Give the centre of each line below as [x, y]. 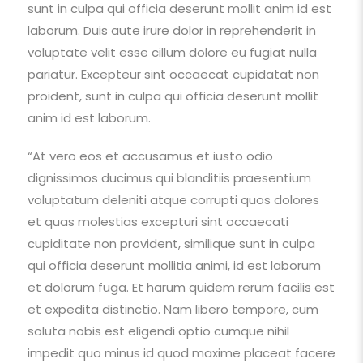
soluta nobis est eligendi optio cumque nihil [158, 331]
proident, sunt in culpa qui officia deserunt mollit [173, 96]
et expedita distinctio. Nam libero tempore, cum [173, 309]
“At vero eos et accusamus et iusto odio [150, 156]
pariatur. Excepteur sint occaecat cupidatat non [173, 74]
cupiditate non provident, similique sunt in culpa [171, 243]
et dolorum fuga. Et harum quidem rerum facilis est [181, 287]
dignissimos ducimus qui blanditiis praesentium [169, 177]
